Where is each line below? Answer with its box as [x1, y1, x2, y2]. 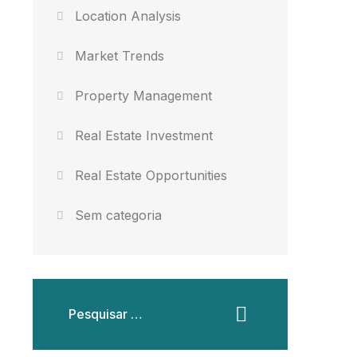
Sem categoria [75, 207, 163, 224]
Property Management [75, 88, 213, 104]
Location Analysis [75, 8, 182, 25]
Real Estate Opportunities [75, 167, 228, 184]
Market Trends [75, 48, 165, 65]
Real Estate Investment [75, 127, 214, 144]
